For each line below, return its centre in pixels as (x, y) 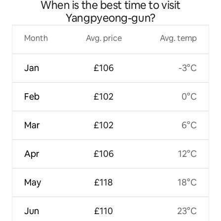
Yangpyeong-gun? (110, 18)
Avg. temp (178, 38)
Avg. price (104, 38)
